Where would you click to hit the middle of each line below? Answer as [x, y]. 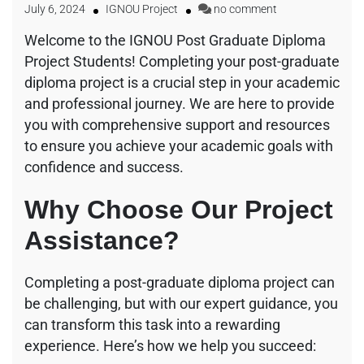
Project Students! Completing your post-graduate [182, 61]
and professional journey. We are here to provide [180, 103]
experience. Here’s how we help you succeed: [170, 345]
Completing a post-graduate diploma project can [180, 282]
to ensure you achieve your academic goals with [179, 145]
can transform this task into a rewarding [152, 324]
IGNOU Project [142, 9]
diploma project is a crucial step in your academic [182, 82]
